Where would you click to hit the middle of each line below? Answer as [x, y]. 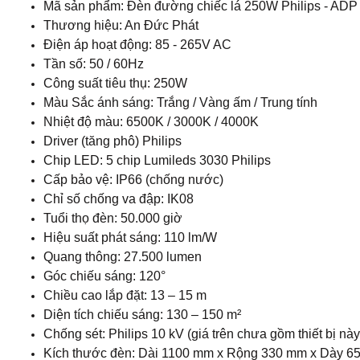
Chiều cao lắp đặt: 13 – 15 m [125, 295]
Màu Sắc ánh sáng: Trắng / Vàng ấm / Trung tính [180, 102]
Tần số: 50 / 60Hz [94, 64]
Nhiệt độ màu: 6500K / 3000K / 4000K [151, 122]
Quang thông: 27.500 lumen [123, 257]
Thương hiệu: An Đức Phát [121, 25]
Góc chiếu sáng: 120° [104, 276]
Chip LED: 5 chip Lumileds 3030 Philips [157, 160]
